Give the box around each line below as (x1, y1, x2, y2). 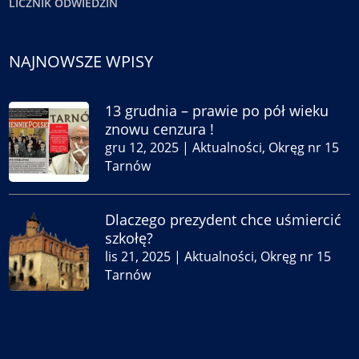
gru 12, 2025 (105, 138, 179, 156)
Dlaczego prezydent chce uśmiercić (105, 209, 342, 229)
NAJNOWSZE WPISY (9, 50, 154, 72)
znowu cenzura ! (105, 119, 215, 139)
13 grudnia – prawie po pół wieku (105, 100, 329, 120)
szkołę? (105, 228, 154, 248)
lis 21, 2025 (105, 247, 171, 265)
